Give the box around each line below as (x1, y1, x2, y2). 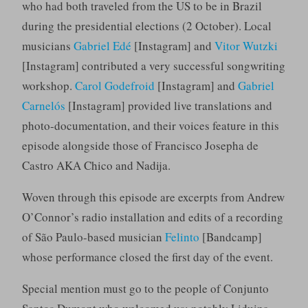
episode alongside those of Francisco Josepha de (21, 137, 258, 154)
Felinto (164, 229, 199, 245)
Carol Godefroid (74, 78, 155, 94)
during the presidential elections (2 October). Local (21, 18, 272, 34)
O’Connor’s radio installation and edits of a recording (21, 209, 283, 225)
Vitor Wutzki (214, 38, 278, 54)
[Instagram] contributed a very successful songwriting (21, 58, 285, 74)
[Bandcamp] (199, 229, 262, 245)
